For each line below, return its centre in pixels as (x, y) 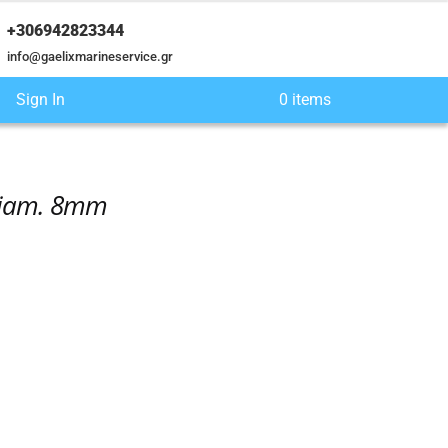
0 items (305, 100)
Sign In (40, 100)
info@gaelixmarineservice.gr (90, 57)
